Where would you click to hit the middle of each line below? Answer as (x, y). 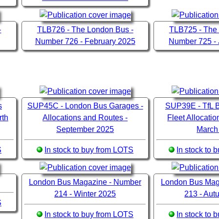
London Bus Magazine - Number (85, 182)
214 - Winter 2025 (85, 194)
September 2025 (85, 130)
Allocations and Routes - (85, 118)
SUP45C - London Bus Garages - (85, 106)
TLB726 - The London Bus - (85, 30)
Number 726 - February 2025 (85, 42)
